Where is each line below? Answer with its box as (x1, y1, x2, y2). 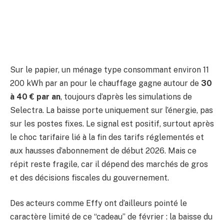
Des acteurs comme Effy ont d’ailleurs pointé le (10, 198, 187, 208)
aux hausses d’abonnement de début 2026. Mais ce (10, 145, 196, 155)
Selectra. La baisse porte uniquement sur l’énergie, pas (10, 105, 213, 115)
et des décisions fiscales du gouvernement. (10, 172, 169, 182)
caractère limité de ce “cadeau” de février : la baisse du (10, 212, 212, 222)
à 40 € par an (10, 91, 60, 101)
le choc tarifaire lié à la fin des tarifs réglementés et (10, 132, 204, 142)
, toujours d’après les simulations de (60, 91, 192, 101)
